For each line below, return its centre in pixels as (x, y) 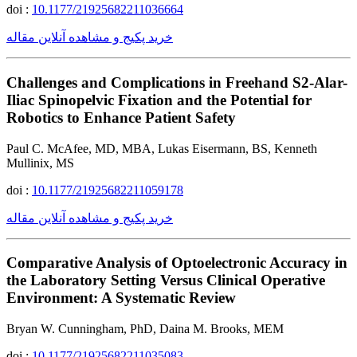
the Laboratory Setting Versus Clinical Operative (166, 280)
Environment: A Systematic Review (121, 298)
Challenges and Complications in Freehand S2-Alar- (177, 83)
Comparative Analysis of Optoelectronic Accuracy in (177, 263)
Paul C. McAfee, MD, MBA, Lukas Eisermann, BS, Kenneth (162, 148)
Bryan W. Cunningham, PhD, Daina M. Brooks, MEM (145, 329)
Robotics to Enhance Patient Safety (121, 118)
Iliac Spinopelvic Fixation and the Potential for (159, 100)
